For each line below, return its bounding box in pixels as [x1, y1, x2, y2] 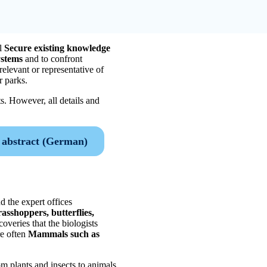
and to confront [23, 53, 82, 64]
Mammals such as [28, 229, 100, 240]
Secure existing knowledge [4, 42, 110, 53]
